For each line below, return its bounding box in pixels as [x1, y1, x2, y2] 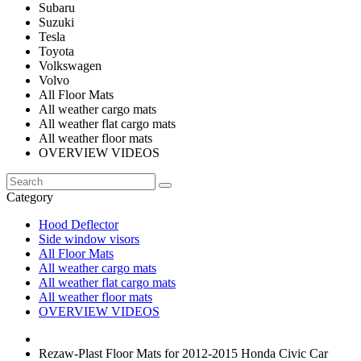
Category [6, 190, 53, 204]
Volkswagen [39, 59, 102, 73]
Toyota [39, 44, 74, 58]
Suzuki [39, 15, 74, 29]
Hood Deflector [39, 218, 118, 231]
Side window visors [39, 232, 139, 246]
